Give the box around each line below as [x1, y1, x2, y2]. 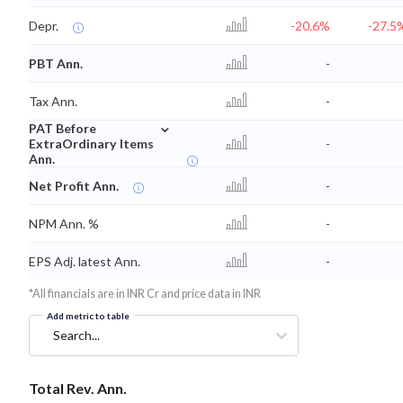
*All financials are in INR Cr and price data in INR [29, 287, 261, 301]
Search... [53, 327, 100, 344]
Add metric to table [47, 310, 130, 322]
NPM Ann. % [29, 216, 99, 232]
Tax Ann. [29, 94, 77, 110]
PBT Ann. [29, 56, 83, 72]
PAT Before [29, 121, 96, 137]
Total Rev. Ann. [29, 380, 127, 398]
